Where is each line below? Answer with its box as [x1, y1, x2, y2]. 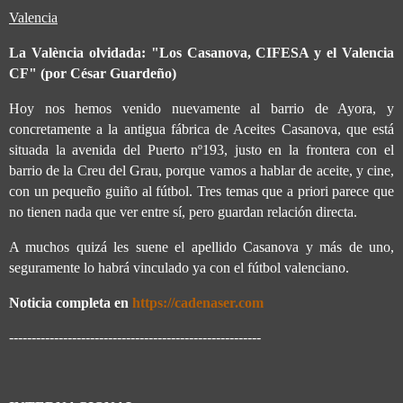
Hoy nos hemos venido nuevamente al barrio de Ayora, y [9, 100, 394, 116]
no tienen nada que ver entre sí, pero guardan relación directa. [9, 203, 357, 219]
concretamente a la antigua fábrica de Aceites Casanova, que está [9, 121, 394, 137]
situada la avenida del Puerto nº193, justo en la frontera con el [9, 141, 394, 157]
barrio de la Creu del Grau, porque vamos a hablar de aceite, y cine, [9, 162, 394, 178]
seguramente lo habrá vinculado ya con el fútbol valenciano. [9, 259, 349, 275]
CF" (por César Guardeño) [9, 66, 176, 82]
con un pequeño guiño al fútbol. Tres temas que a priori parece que [9, 183, 394, 199]
